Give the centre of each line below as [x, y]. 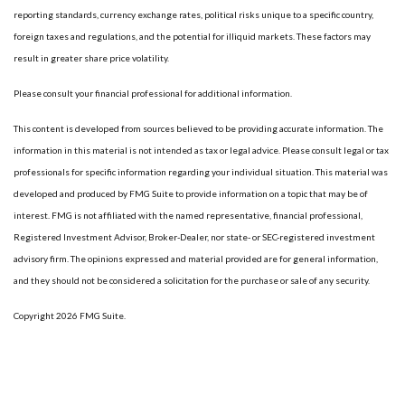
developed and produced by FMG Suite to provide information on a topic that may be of [191, 193]
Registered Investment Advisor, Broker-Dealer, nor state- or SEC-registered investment [194, 236]
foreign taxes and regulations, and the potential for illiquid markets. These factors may [192, 36]
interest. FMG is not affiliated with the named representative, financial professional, [188, 215]
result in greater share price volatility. [91, 57]
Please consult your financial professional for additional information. [153, 93]
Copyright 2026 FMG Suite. [70, 315]
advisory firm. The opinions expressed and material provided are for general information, [196, 258]
